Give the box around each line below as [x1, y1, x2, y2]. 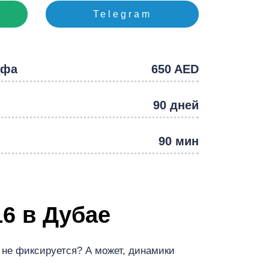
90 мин [159, 134, 199, 148]
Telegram [92, 8, 152, 19]
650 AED [151, 62, 199, 76]
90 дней [153, 98, 199, 112]
